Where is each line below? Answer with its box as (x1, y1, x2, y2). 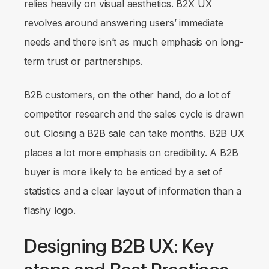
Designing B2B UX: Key (24, 235, 214, 258)
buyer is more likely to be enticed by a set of (24, 166, 222, 178)
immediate (179, 17, 223, 29)
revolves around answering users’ (24, 17, 180, 29)
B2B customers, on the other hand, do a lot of (24, 89, 231, 101)
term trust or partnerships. (24, 55, 143, 68)
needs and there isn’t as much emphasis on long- (24, 36, 244, 49)
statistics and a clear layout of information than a (24, 185, 242, 198)
